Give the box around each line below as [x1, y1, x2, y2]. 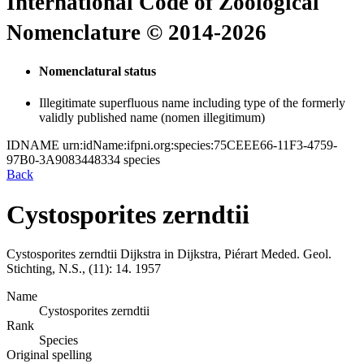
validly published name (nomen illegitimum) [39, 110, 265, 125]
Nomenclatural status [39, 63, 156, 78]
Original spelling [6, 348, 92, 362]
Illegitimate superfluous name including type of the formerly [39, 96, 345, 110]
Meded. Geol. [261, 247, 331, 262]
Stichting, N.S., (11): [6, 262, 112, 276]
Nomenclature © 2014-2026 [6, 20, 266, 45]
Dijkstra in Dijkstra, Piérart [120, 247, 258, 262]
